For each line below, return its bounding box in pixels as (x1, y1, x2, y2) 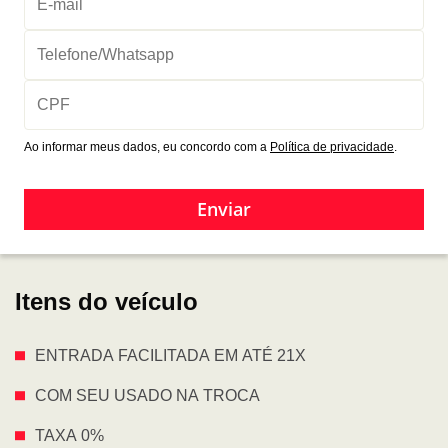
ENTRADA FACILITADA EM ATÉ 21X (35, 346, 306, 364)
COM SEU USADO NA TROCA (35, 386, 260, 404)
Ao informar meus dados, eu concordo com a (24, 139, 270, 154)
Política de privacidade (270, 139, 394, 154)
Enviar (197, 196, 251, 221)
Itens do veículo (15, 287, 198, 315)
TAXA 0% (35, 426, 104, 444)
